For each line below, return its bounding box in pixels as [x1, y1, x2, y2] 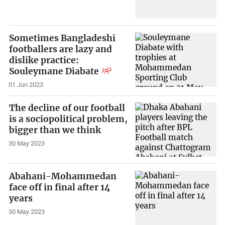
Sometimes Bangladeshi [9, 32, 116, 44]
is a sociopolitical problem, [9, 114, 128, 125]
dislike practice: [9, 54, 79, 66]
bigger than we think [9, 125, 101, 136]
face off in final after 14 [9, 181, 110, 193]
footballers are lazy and [9, 43, 113, 55]
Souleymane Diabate [9, 65, 99, 77]
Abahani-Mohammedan [9, 170, 117, 182]
